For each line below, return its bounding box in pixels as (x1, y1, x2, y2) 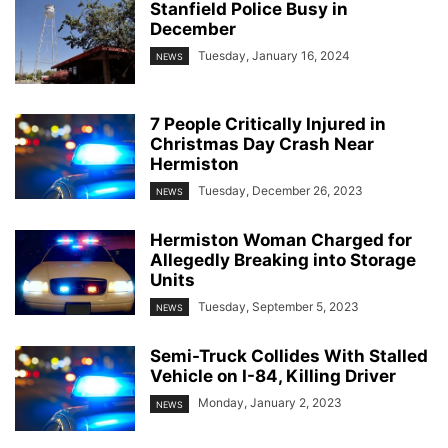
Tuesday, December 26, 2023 (198, 183, 363, 198)
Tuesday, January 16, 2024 (198, 48, 350, 63)
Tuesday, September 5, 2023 (198, 299, 359, 315)
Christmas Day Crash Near (150, 134, 374, 154)
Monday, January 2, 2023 (198, 395, 342, 411)
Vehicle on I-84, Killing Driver (150, 366, 396, 387)
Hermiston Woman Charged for (150, 230, 412, 251)
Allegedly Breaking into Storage (150, 250, 416, 271)
